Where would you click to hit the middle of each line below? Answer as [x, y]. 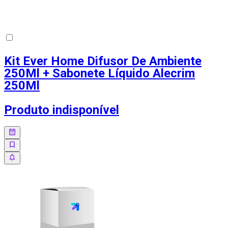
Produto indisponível [62, 110]
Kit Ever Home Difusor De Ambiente [103, 61]
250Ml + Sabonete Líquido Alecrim [99, 74]
